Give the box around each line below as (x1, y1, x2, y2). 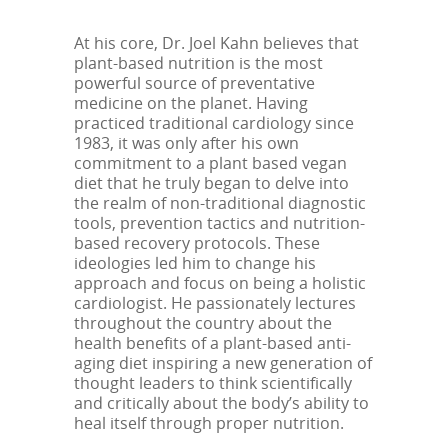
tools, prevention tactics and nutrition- (74, 212, 365, 234)
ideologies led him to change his (74, 252, 316, 274)
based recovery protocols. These (74, 232, 320, 254)
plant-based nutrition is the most (74, 52, 323, 74)
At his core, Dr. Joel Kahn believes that (74, 32, 359, 54)
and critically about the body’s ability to (74, 392, 369, 414)
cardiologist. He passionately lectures (74, 292, 356, 314)
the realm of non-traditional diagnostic (74, 192, 366, 214)
